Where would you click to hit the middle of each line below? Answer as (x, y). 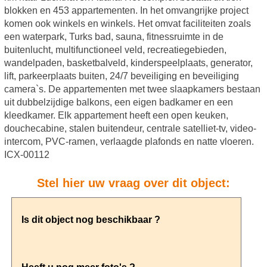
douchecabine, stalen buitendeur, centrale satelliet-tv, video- (130, 129)
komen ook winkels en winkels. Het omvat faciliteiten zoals (127, 24)
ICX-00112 (27, 155)
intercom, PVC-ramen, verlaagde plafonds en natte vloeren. (129, 142)
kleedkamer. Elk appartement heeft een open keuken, (116, 116)
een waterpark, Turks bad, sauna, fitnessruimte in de (114, 37)
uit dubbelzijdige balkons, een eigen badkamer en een (118, 103)
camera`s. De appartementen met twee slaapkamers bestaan (132, 89)
